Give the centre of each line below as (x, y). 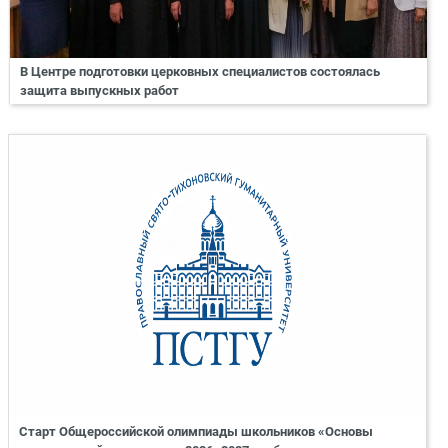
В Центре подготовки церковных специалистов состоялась (200, 71)
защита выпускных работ (99, 90)
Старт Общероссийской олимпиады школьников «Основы (196, 432)
